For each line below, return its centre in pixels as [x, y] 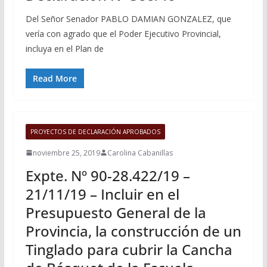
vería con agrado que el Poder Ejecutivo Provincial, [123, 33]
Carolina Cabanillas [140, 153]
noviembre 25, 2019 [66, 153]
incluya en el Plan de [64, 48]
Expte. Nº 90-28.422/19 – [108, 175]
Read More [55, 78]
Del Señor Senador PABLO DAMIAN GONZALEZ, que [128, 18]
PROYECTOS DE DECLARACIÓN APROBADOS [95, 131]
